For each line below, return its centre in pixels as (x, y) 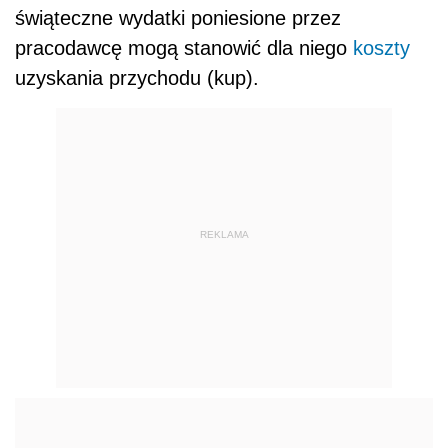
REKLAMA (224, 235)
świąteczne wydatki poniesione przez (178, 17)
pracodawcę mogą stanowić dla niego (184, 47)
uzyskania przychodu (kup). (137, 77)
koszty (381, 47)
